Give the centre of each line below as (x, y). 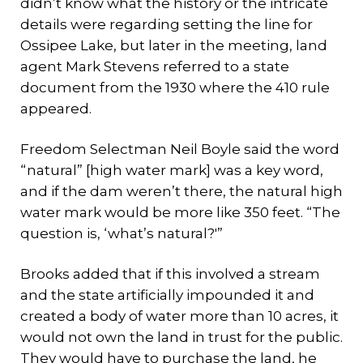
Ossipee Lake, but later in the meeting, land (174, 45)
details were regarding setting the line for (167, 24)
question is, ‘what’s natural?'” (122, 233)
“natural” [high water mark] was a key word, (172, 170)
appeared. (56, 109)
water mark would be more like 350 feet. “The (180, 212)
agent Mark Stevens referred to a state (155, 66)
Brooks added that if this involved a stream (170, 274)
